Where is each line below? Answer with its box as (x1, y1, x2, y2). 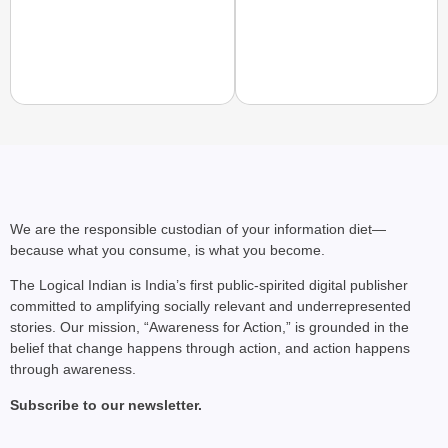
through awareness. (10, 361, 136, 378)
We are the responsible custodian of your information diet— (10, 221, 386, 237)
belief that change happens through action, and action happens (10, 340, 410, 357)
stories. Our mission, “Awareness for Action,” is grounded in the (10, 319, 409, 336)
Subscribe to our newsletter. (10, 396, 202, 413)
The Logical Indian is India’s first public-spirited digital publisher (10, 277, 408, 294)
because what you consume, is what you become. (10, 242, 325, 258)
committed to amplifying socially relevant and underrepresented (10, 298, 411, 315)
